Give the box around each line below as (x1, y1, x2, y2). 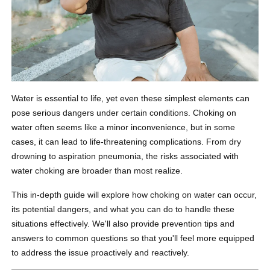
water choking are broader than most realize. (11, 166, 183, 176)
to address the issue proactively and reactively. (11, 248, 190, 258)
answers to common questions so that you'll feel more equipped (11, 233, 255, 243)
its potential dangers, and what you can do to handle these (11, 204, 235, 215)
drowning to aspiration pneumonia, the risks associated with (11, 151, 239, 162)
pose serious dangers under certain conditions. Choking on (11, 108, 237, 118)
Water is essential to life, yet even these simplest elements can (11, 93, 250, 104)
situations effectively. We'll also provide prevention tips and (11, 219, 235, 229)
